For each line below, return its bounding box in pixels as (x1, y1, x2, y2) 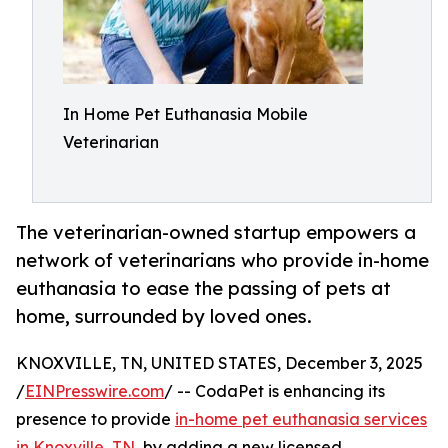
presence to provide (16, 409, 175, 430)
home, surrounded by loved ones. (16, 305, 312, 328)
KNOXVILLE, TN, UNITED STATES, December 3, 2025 (16, 353, 423, 374)
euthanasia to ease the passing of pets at (16, 277, 391, 300)
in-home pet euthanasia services (175, 409, 427, 430)
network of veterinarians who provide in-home (16, 249, 429, 272)
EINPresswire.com (25, 381, 164, 402)
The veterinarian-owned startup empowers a (16, 221, 416, 244)
